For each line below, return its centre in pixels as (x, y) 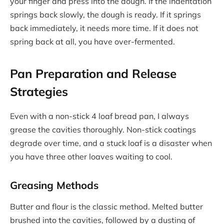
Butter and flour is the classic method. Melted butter (106, 207)
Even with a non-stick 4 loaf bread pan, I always (99, 116)
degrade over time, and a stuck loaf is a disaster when (111, 143)
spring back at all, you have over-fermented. (92, 41)
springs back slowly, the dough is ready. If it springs (105, 14)
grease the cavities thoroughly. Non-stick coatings (103, 130)
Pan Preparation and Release (93, 74)
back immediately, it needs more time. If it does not (104, 28)
